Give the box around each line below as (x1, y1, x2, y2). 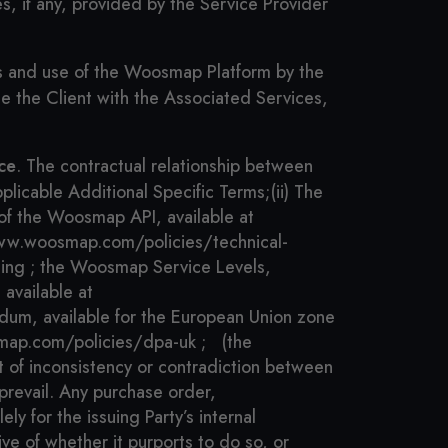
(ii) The (270, 179, 323, 205)
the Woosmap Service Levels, (40, 254, 271, 280)
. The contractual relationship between (16, 153, 313, 179)
